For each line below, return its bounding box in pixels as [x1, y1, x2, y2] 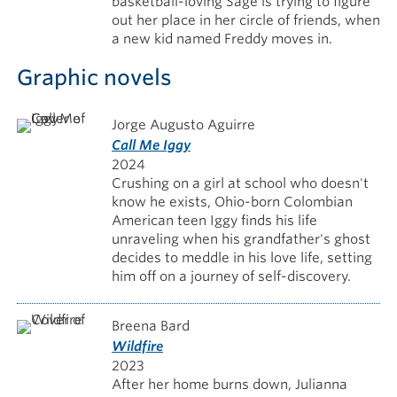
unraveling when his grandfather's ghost [112, 230, 371, 247]
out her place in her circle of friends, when [112, 12, 381, 29]
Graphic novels [16, 64, 172, 90]
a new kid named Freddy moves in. [112, 31, 333, 48]
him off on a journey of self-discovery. [112, 268, 352, 284]
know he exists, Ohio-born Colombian [112, 193, 354, 210]
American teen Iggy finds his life [112, 212, 318, 229]
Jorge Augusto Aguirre [112, 116, 256, 133]
